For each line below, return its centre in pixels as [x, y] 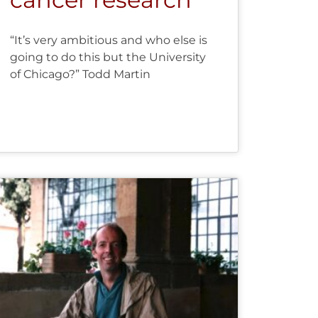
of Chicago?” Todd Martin [80, 74]
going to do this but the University [108, 57]
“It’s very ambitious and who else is [108, 40]
